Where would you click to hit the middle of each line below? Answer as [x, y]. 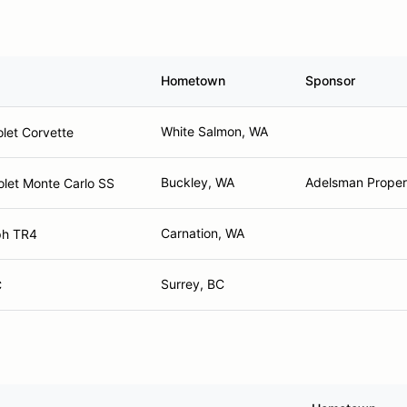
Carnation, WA [203, 233]
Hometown [193, 80]
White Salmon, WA [214, 131]
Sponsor [330, 80]
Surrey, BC [193, 284]
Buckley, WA [198, 182]
